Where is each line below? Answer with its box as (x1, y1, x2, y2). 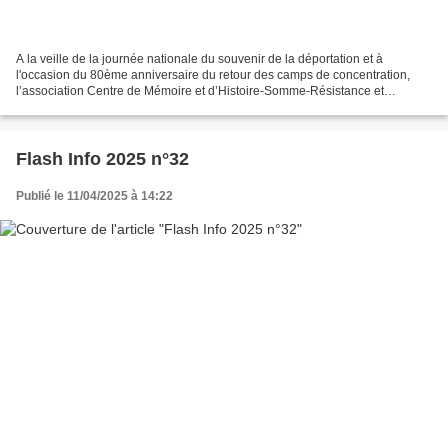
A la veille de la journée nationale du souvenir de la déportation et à (16, 52, 383, 67)
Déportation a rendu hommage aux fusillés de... (16, 100, 273, 115)
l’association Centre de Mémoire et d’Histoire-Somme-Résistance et (16, 84, 384, 99)
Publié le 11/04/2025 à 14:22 (16, 189, 173, 204)
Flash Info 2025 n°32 (16, 149, 189, 170)
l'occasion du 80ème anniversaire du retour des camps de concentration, (16, 68, 410, 83)
